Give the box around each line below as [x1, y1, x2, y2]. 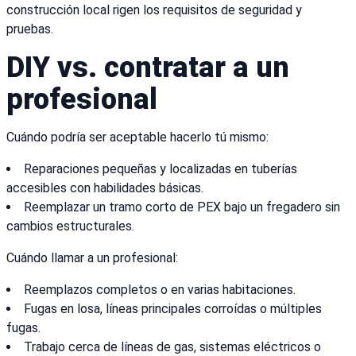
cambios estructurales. [6, 219, 134, 234]
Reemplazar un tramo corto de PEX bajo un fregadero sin [24, 199, 340, 215]
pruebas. [6, 21, 53, 37]
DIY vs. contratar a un [6, 51, 289, 85]
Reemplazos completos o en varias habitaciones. [24, 282, 296, 298]
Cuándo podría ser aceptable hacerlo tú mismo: [6, 130, 269, 145]
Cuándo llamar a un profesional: [6, 250, 178, 266]
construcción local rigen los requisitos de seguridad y [6, 2, 302, 18]
